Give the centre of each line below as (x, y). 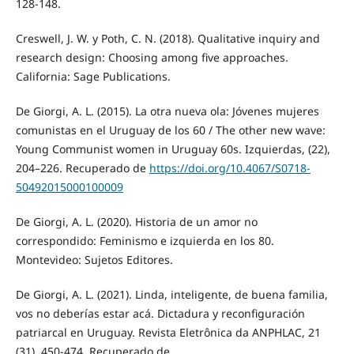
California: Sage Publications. (93, 77)
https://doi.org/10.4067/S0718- (230, 168)
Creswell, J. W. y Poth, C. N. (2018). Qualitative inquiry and (168, 39)
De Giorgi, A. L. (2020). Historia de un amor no (136, 222)
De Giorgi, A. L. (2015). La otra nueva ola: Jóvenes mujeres (167, 111)
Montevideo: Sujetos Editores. (94, 260)
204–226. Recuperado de (82, 168)
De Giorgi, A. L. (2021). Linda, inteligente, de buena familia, (171, 295)
